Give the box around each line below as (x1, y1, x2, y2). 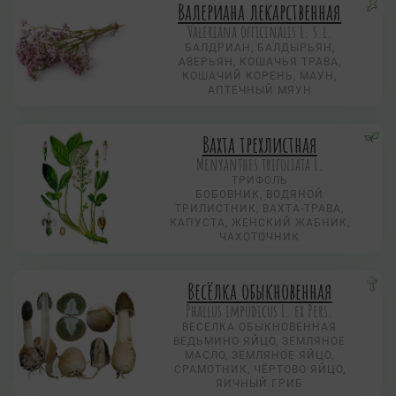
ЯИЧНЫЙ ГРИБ (216, 377, 304, 391)
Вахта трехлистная (202, 130, 317, 159)
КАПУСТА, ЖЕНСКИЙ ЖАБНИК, (169, 217, 350, 230)
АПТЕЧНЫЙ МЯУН (207, 84, 312, 97)
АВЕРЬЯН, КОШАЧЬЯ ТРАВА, (178, 56, 341, 69)
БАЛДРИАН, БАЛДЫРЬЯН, (184, 42, 335, 55)
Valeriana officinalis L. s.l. (187, 20, 332, 43)
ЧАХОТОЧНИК (219, 231, 301, 244)
